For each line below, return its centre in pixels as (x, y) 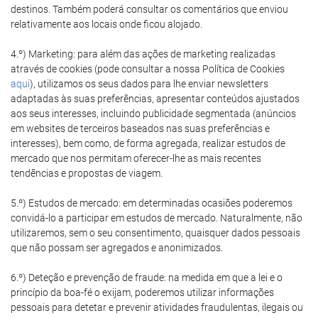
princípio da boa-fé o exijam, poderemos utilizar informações (142, 292)
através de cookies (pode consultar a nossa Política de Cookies (148, 69)
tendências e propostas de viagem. (87, 173)
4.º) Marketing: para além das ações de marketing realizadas (143, 54)
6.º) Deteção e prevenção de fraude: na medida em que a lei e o (147, 278)
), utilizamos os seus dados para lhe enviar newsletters (149, 84)
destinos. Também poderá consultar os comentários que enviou (149, 9)
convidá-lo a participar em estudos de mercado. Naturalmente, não (157, 218)
